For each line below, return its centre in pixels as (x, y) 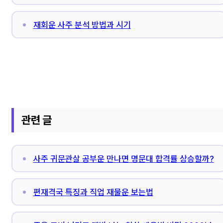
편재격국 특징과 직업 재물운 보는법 (93, 192)
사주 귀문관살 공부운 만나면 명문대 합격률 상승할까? (123, 159)
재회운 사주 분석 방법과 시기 (82, 25)
